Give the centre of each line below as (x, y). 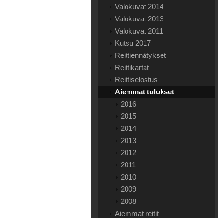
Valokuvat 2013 (139, 19)
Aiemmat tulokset (145, 92)
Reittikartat (132, 67)
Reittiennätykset (140, 55)
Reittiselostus (136, 80)
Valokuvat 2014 (139, 7)
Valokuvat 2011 (139, 31)
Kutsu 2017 (133, 43)
